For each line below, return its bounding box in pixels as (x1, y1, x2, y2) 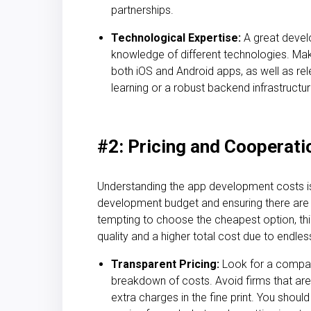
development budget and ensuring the (97, 196, 280, 210)
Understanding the (97, 179, 187, 193)
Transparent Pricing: (111, 257, 219, 271)
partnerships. (111, 3, 174, 17)
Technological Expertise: (111, 31, 241, 44)
